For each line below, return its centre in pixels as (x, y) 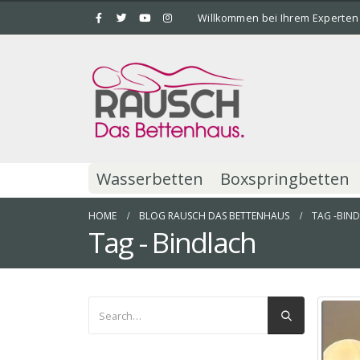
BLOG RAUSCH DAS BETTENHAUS (214, 216)
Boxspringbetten (285, 179)
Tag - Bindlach (172, 242)
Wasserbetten (150, 179)
